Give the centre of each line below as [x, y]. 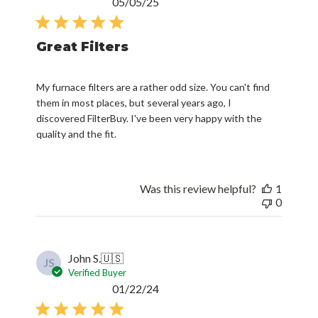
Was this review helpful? [198, 188]
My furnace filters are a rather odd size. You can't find [153, 87]
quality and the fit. [77, 133]
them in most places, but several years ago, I [134, 102]
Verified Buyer [98, 272]
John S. [85, 258]
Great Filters [83, 46]
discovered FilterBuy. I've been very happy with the [149, 118]
